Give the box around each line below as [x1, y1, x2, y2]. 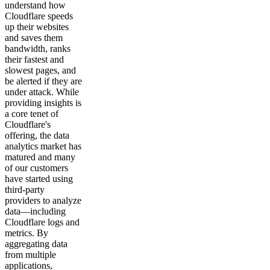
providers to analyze [5, 195, 81, 206]
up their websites [5, 22, 69, 33]
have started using [5, 174, 73, 184]
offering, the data [5, 130, 69, 141]
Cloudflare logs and [5, 217, 80, 228]
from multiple [5, 250, 56, 260]
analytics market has [5, 141, 81, 152]
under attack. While [5, 87, 79, 98]
